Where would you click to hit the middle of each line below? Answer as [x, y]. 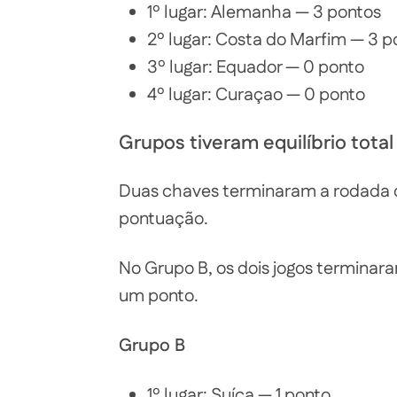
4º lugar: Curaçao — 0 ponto [256, 95]
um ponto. [159, 296]
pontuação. [163, 219]
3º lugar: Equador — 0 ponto [256, 68]
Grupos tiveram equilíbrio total [256, 144]
